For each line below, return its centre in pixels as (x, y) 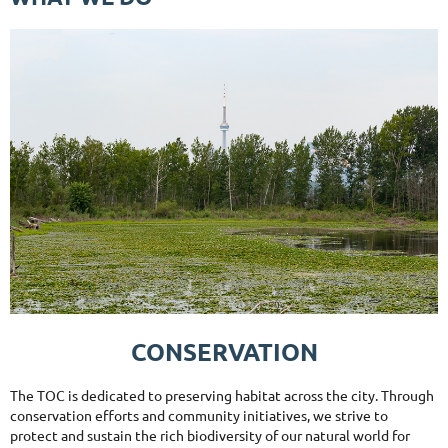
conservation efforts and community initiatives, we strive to (199, 415)
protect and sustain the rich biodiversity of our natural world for (210, 435)
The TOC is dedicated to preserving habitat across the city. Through (222, 395)
